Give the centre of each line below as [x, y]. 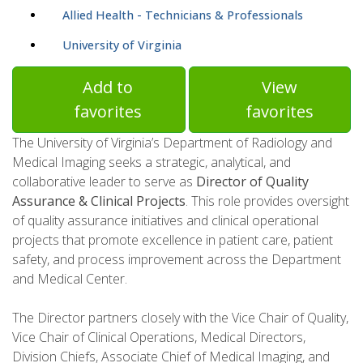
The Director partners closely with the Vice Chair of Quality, [180, 318]
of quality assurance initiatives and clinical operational [165, 221]
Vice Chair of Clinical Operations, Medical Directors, [159, 337]
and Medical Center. [70, 279]
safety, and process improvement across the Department [177, 260]
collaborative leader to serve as [104, 182]
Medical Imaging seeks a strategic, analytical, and [152, 162]
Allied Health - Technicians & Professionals [183, 15]
